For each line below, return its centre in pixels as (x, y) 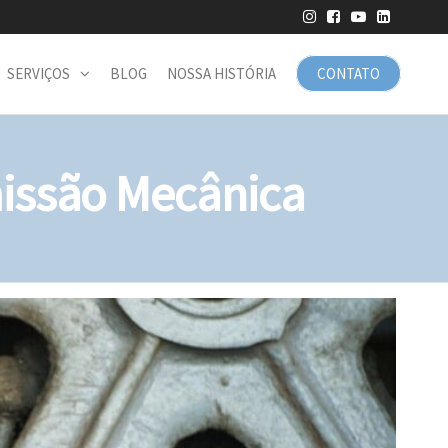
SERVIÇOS (38, 73)
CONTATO (348, 73)
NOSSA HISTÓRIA (221, 73)
